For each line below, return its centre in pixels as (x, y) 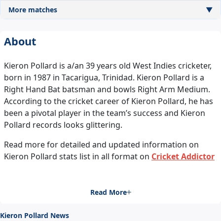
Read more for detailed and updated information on (101, 145)
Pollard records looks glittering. (63, 125)
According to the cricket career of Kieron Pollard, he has (109, 101)
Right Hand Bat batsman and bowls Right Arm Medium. (107, 90)
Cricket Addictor (183, 157)
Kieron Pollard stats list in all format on (78, 157)
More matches (33, 10)
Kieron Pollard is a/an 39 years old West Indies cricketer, (108, 66)
